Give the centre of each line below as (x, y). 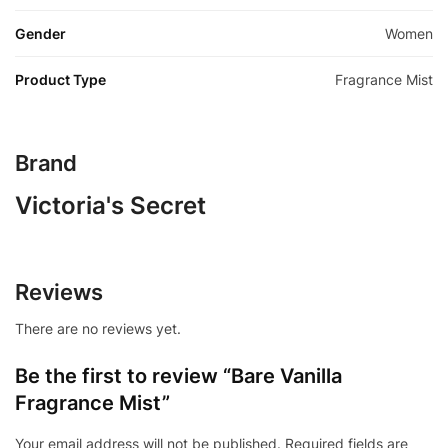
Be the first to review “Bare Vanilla (178, 375)
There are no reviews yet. (98, 328)
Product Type (60, 79)
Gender (40, 33)
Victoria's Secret (110, 205)
